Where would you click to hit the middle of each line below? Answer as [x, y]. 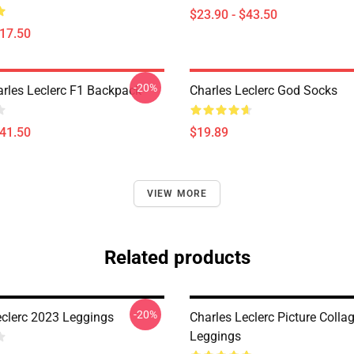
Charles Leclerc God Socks [264, 90]
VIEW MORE [177, 194]
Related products [177, 258]
